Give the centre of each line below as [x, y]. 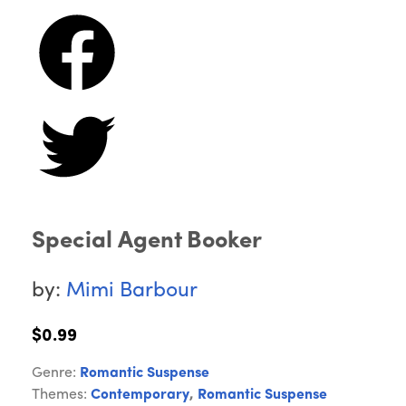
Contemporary [140, 396]
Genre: [56, 374]
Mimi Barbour [132, 292]
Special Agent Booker [147, 242]
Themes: [61, 396]
